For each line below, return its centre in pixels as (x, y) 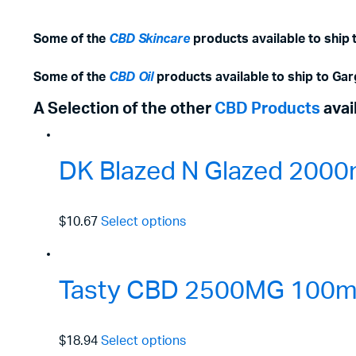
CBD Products (267, 108)
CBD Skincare (149, 39)
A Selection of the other (124, 108)
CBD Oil (131, 77)
